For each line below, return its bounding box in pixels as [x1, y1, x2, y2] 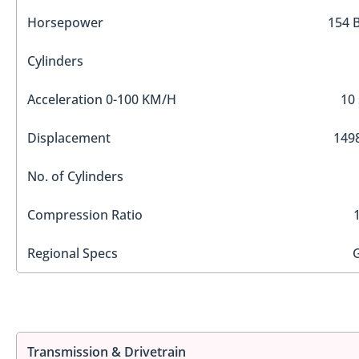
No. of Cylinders [27, 167, 123, 186]
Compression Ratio [27, 206, 143, 224]
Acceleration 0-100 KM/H [27, 91, 176, 109]
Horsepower [27, 14, 103, 32]
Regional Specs [27, 244, 118, 263]
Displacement [27, 129, 111, 147]
